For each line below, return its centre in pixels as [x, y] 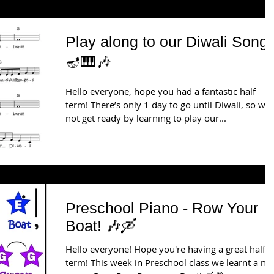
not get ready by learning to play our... [146, 118]
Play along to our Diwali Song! [169, 42]
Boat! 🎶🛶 [101, 225]
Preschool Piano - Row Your [162, 208]
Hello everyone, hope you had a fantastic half [161, 91]
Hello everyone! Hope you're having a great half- [167, 249]
